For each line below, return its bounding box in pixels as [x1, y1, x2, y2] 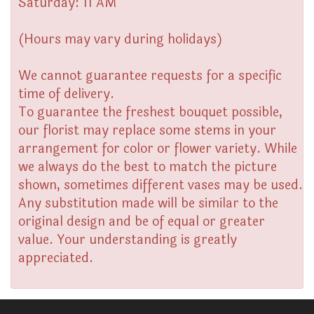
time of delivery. [18, 84, 114, 104]
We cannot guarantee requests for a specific [18, 66, 282, 86]
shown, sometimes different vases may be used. [18, 175, 303, 195]
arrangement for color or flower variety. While [18, 139, 297, 158]
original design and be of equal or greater [18, 212, 265, 231]
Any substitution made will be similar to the [18, 193, 278, 213]
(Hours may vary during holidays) [18, 29, 223, 49]
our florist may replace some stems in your [18, 121, 276, 140]
